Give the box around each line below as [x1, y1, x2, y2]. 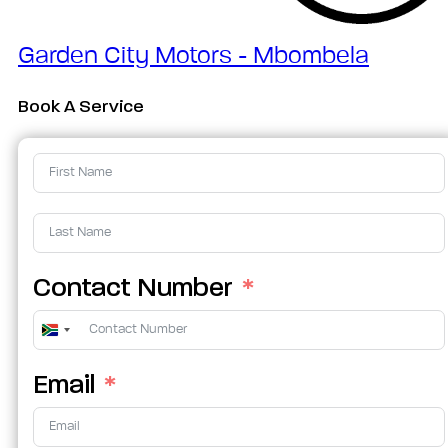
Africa [50, 357, 117, 385]
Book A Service [18, 97, 144, 116]
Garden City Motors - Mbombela [18, 44, 369, 69]
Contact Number [33, 274, 233, 302]
